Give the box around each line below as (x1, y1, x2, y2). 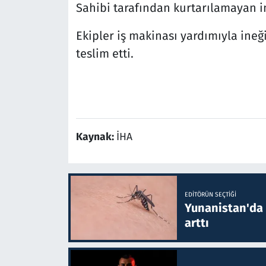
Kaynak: (75, 131, 116, 144)
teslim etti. (75, 46, 134, 61)
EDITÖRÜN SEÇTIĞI (184, 190, 236, 198)
